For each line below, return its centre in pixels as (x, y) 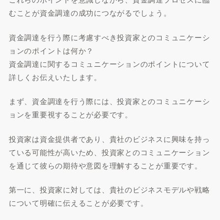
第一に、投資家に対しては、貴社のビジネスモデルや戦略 (109, 189)
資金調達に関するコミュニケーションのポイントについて (109, 63)
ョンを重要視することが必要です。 (70, 114)
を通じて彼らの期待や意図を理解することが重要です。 (105, 165)
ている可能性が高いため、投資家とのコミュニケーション (109, 152)
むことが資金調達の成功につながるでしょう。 (90, 13)
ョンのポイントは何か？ (51, 50)
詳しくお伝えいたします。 (55, 77)
